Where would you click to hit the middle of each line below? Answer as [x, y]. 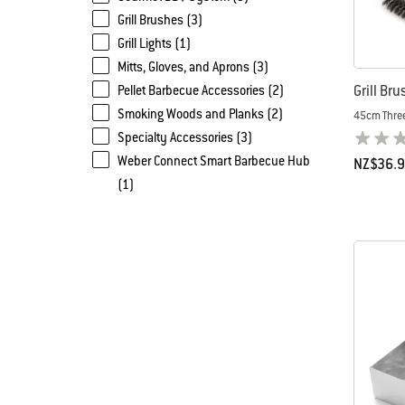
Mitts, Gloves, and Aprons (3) [193, 67]
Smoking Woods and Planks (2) [200, 114]
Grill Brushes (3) [160, 20]
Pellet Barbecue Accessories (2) [201, 90]
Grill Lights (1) [154, 43]
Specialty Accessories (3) [185, 137]
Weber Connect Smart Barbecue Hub [214, 161]
